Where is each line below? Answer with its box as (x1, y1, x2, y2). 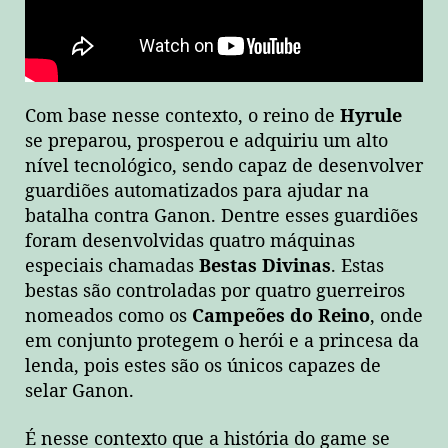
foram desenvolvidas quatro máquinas (25, 230, 355, 254)
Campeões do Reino (192, 305, 370, 329)
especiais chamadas (25, 255, 199, 279)
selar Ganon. (25, 380, 134, 404)
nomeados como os (25, 305, 192, 329)
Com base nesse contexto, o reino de (25, 105, 340, 129)
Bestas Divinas (199, 255, 331, 279)
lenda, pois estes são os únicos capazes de (25, 355, 381, 379)
